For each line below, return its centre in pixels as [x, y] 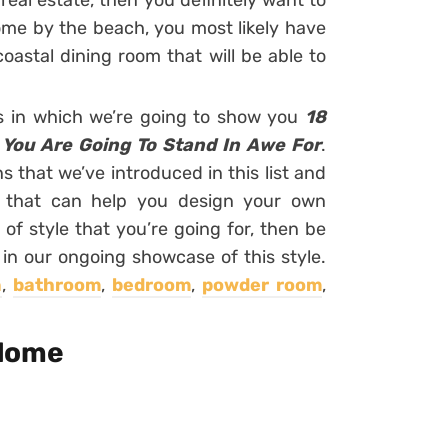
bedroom [152, 285]
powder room [262, 285]
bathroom [57, 285]
